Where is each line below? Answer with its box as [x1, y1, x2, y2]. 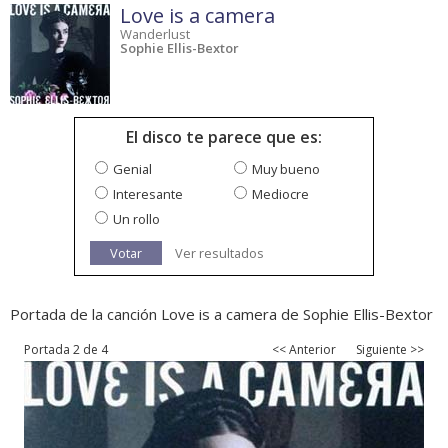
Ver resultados [175, 244, 264, 263]
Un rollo [113, 210, 160, 229]
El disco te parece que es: [126, 126, 322, 149]
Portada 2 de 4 [24, 341, 108, 359]
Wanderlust [120, 25, 190, 44]
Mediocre [252, 185, 309, 204]
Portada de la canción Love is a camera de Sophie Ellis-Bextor [10, 304, 433, 325]
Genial [113, 160, 152, 179]
